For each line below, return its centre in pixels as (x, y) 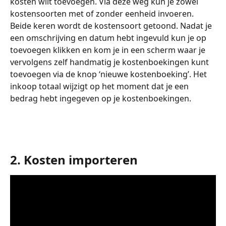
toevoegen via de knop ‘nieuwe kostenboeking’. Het (109, 74)
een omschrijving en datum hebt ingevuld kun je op (109, 38)
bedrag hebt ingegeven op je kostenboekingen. (101, 98)
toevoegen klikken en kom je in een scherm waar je (109, 50)
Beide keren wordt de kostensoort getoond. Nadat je (112, 25)
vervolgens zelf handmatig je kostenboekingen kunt (110, 62)
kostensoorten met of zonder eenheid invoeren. (103, 13)
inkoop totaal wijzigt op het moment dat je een (100, 86)
